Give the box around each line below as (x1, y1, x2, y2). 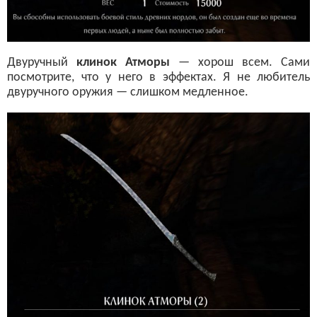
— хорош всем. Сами (170, 55, 310, 69)
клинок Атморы (76, 55, 170, 69)
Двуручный (7, 55, 76, 69)
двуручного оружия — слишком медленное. (7, 85, 248, 99)
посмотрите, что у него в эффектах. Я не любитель (7, 70, 310, 84)
